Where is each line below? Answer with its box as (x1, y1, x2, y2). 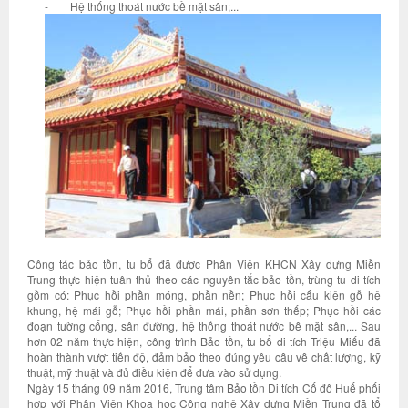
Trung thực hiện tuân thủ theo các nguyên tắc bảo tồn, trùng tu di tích (27, 270, 381, 287)
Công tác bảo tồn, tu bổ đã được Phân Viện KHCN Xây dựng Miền (27, 255, 381, 271)
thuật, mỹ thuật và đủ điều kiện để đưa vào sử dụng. (27, 363, 281, 380)
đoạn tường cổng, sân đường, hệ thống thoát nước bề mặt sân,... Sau (27, 317, 381, 333)
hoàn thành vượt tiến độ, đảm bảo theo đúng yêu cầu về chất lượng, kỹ (27, 348, 381, 364)
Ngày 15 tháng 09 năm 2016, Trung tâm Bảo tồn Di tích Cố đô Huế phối (27, 379, 381, 395)
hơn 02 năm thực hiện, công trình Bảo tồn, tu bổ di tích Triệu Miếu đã (27, 332, 381, 349)
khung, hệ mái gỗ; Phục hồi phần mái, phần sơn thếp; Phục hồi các (27, 301, 381, 318)
